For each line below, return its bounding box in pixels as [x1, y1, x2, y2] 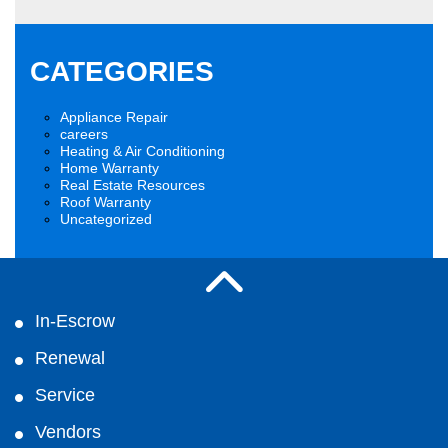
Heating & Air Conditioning [60, 143, 225, 159]
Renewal [35, 348, 105, 368]
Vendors [35, 422, 101, 442]
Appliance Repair [60, 109, 168, 125]
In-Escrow [35, 311, 115, 331]
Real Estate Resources [60, 177, 205, 193]
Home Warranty [60, 160, 159, 176]
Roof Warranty [60, 194, 151, 210]
